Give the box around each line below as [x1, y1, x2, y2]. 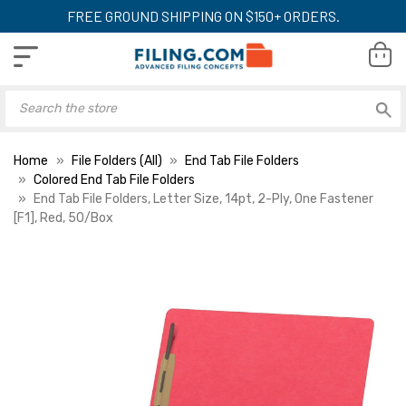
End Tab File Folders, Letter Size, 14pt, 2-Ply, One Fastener [34, 190, 373, 207]
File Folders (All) [71, 152, 162, 169]
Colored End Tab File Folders [34, 171, 195, 188]
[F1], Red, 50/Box [14, 209, 113, 226]
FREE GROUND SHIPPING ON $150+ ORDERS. [66, 7, 340, 24]
